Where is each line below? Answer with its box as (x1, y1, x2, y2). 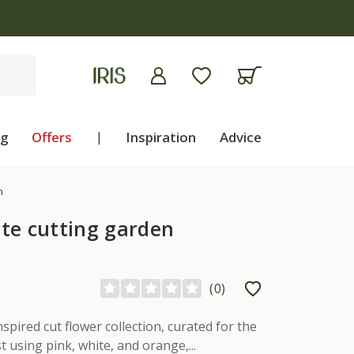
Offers (32, 128, 73, 146)
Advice (219, 128, 262, 146)
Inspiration (126, 128, 197, 146)
